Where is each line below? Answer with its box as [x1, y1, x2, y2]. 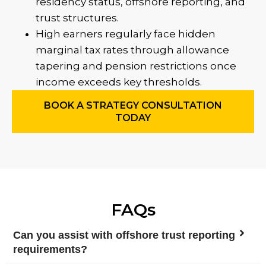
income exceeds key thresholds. [36, 76, 202, 88]
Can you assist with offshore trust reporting [13, 229, 235, 241]
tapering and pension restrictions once [36, 60, 236, 72]
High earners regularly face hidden [36, 28, 216, 40]
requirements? [13, 243, 87, 255]
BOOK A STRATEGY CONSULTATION [44, 100, 222, 111]
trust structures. [36, 12, 119, 24]
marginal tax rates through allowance [36, 44, 229, 56]
